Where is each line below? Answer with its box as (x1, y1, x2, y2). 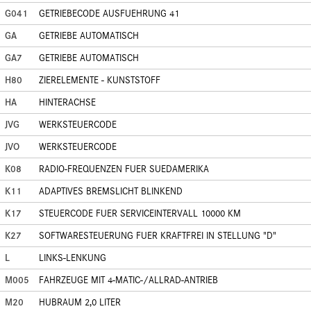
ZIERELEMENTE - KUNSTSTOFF (39, 74, 160, 86)
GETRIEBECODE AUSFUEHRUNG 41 (39, 8, 179, 19)
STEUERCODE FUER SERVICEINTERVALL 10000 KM (39, 208, 241, 219)
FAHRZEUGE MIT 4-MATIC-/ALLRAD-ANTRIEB (39, 274, 218, 286)
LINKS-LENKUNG (39, 252, 106, 264)
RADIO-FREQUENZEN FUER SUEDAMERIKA (39, 163, 209, 175)
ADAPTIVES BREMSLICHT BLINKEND (39, 185, 183, 197)
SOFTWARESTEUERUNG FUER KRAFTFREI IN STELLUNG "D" (39, 230, 276, 242)
